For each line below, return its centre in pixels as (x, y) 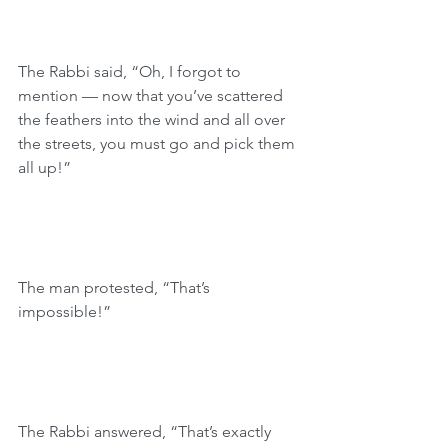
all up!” (44, 167)
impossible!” (64, 311)
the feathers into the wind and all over (153, 119)
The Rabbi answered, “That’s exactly (146, 431)
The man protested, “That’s (116, 287)
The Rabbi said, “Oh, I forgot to (131, 71)
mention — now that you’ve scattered (152, 95)
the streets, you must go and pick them (158, 143)
